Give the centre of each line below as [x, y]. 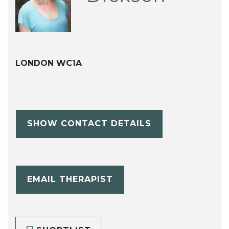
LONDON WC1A [49, 63]
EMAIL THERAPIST [70, 179]
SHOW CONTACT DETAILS [89, 124]
